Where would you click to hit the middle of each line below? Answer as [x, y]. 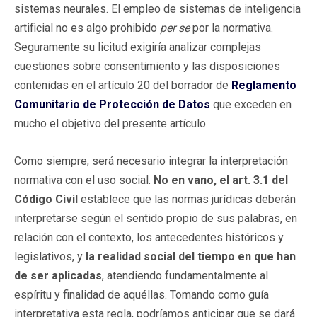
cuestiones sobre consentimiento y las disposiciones [147, 66]
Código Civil [47, 199]
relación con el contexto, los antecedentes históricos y [149, 237]
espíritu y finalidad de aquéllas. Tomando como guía [142, 294]
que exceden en [251, 104]
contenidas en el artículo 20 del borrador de [123, 85]
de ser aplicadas [58, 275]
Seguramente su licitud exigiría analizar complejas [138, 47]
